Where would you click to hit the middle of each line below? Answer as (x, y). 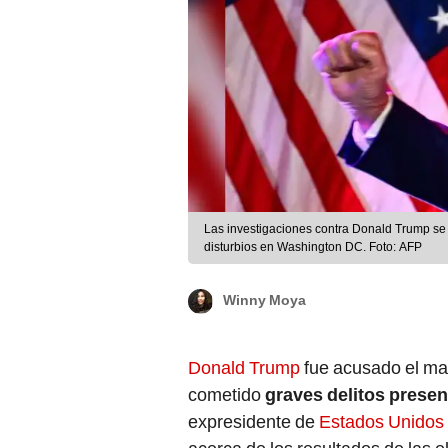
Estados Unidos (381, 422)
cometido (226, 395)
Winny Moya (264, 300)
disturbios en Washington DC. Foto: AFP (313, 247)
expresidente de (253, 422)
